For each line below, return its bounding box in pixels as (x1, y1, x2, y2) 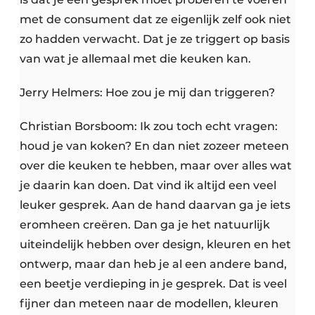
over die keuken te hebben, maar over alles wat (20, 159, 292, 173)
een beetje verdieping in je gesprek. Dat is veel (20, 277, 287, 291)
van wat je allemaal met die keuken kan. (20, 52, 251, 66)
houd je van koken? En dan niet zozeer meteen (20, 139, 289, 153)
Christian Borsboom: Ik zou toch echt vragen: (20, 120, 278, 134)
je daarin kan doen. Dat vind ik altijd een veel (20, 179, 276, 193)
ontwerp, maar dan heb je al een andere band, (20, 257, 287, 271)
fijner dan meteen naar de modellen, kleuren (20, 297, 278, 311)
